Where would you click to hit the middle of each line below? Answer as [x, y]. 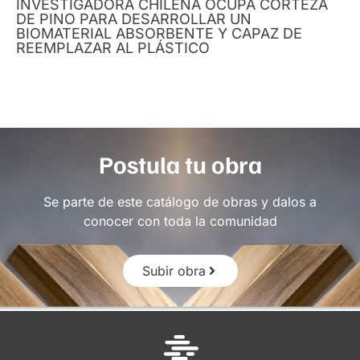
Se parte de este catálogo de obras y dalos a [180, 201]
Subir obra [174, 270]
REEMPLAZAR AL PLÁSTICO [113, 47]
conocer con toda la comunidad [180, 221]
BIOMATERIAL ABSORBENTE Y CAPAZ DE [159, 33]
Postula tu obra [180, 164]
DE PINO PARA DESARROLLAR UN [134, 18]
